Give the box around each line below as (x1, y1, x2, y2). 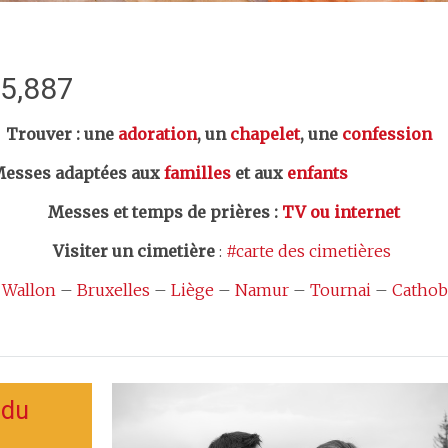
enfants (287, 163, 348, 183)
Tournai (310, 280, 371, 300)
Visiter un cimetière (53, 241, 215, 261)
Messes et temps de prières (48, 202, 270, 222)
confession (342, 124, 432, 144)
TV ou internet (282, 202, 400, 222)
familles (164, 163, 231, 183)
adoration (118, 124, 197, 144)
